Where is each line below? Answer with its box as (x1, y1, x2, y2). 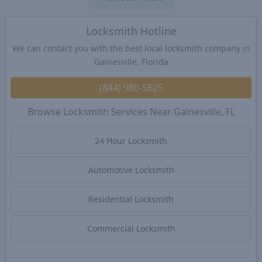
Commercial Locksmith (87, 223, 175, 235)
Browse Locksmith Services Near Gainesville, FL (27, 105, 235, 118)
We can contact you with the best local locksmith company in (12, 43, 250, 54)
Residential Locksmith (88, 194, 174, 205)
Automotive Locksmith (88, 164, 174, 176)
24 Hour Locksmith (95, 135, 167, 147)
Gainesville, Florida (94, 56, 168, 68)
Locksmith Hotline (85, 24, 177, 39)
